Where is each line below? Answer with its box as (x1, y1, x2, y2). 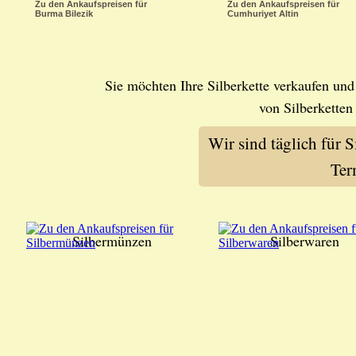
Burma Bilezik (35, 9, 93, 18)
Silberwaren (269, 231, 339, 250)
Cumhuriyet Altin (227, 9, 299, 18)
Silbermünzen (72, 231, 152, 250)
